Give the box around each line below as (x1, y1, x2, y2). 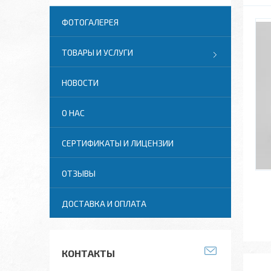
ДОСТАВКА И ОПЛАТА (62, 198, 146, 209)
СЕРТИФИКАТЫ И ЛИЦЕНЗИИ (62, 138, 174, 148)
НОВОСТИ (62, 77, 99, 88)
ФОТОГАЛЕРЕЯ (62, 17, 119, 27)
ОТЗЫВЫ (62, 168, 96, 178)
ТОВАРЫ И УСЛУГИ (62, 47, 133, 57)
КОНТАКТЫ (62, 247, 115, 259)
